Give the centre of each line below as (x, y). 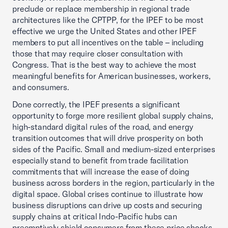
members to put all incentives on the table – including (108, 42)
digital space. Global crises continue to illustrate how (108, 194)
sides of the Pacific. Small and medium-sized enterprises (114, 149)
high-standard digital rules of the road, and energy (103, 127)
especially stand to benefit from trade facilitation (100, 160)
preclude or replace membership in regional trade (101, 9)
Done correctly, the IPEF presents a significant (96, 104)
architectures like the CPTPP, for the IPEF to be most (108, 20)
